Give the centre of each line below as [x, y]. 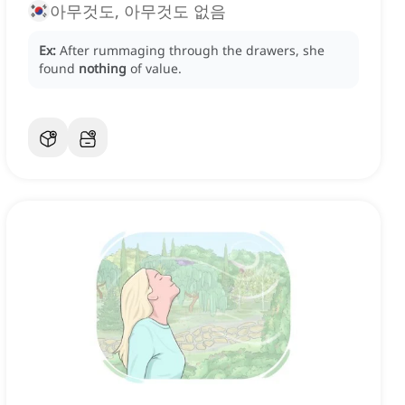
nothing [103, 69]
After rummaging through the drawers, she [192, 51]
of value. [156, 69]
